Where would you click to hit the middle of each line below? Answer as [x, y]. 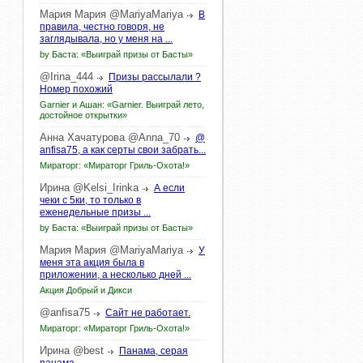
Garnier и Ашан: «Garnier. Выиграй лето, [122, 105]
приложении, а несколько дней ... [115, 275]
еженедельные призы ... [95, 212]
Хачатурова [96, 137]
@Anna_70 [154, 137]
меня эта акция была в [92, 263]
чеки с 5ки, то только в [90, 200]
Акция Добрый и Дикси [86, 290]
